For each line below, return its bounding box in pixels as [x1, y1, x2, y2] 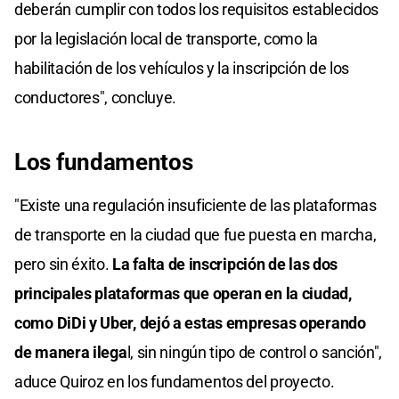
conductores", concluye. [14, 87, 177, 107]
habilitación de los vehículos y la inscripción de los [14, 58, 350, 77]
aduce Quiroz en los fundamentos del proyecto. [14, 371, 335, 391]
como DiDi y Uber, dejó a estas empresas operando [14, 313, 366, 332]
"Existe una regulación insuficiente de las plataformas [14, 195, 377, 215]
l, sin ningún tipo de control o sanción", [126, 342, 383, 362]
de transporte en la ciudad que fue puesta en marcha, [14, 224, 377, 244]
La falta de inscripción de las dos [112, 254, 338, 273]
